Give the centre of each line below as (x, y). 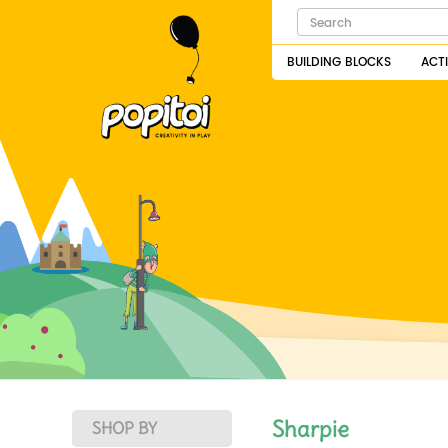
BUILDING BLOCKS (339, 62)
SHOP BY (124, 428)
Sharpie (310, 429)
